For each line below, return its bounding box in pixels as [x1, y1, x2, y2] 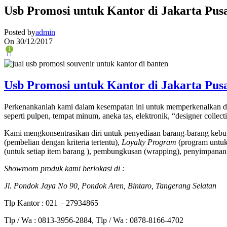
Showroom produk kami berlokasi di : [4, 164, 125, 173]
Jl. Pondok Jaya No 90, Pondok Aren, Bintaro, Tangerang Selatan [4, 181, 216, 191]
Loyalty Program [122, 138, 176, 147]
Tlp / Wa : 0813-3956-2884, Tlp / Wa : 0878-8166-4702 [4, 216, 183, 225]
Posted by [4, 27, 35, 36]
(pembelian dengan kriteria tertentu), [4, 138, 122, 147]
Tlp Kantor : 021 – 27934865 [4, 199, 98, 208]
